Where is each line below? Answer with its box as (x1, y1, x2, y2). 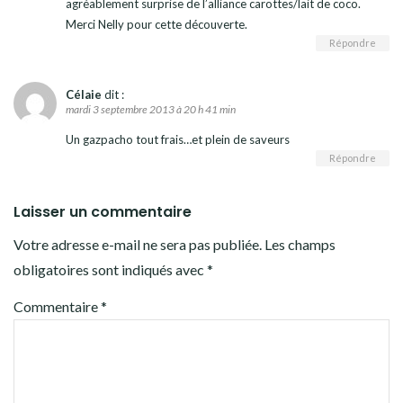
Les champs (264, 236, 336, 254)
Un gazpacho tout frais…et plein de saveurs (66, 132, 290, 148)
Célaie (66, 87, 102, 103)
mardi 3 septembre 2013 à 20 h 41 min (66, 103, 236, 117)
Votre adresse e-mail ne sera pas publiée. (13, 236, 262, 254)
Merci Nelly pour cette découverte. (66, 17, 247, 32)
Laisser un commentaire (13, 201, 192, 223)
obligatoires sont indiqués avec (13, 261, 207, 279)
